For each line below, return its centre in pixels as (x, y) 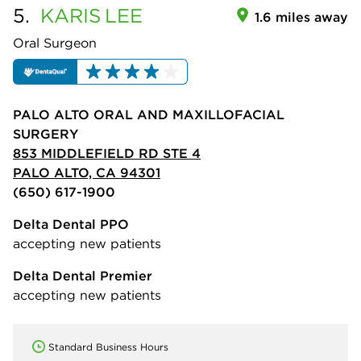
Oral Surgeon (55, 42)
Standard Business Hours (108, 346)
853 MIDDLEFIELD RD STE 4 (107, 153)
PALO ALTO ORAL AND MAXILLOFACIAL (149, 114)
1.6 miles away (301, 17)
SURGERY (46, 133)
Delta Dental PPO (71, 224)
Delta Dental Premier (83, 275)
